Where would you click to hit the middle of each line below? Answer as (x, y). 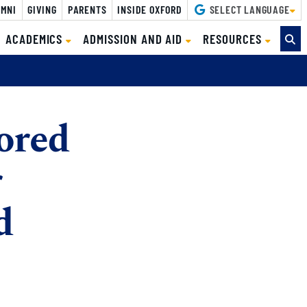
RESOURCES (234, 38)
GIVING (42, 9)
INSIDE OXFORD (150, 9)
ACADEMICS (36, 38)
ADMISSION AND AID (135, 38)
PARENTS (87, 9)
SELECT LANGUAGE (248, 9)
